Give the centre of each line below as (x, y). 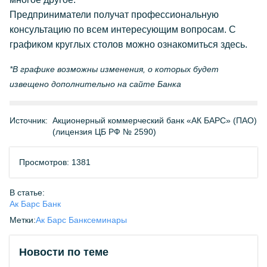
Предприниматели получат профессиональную (114, 15)
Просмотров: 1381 (55, 162)
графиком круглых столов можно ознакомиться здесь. (128, 44)
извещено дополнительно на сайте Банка (95, 84)
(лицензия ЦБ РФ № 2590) (104, 132)
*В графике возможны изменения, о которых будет (114, 69)
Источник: (29, 120)
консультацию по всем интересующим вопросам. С (123, 30)
